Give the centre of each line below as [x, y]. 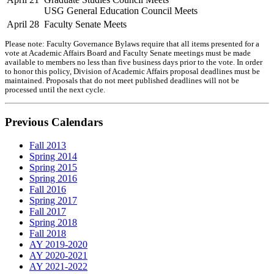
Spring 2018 [53, 223]
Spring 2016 [53, 179]
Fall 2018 [48, 234]
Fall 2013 [48, 146]
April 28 [23, 24]
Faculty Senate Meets [85, 24]
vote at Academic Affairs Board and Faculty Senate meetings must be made [128, 54]
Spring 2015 [53, 168]
